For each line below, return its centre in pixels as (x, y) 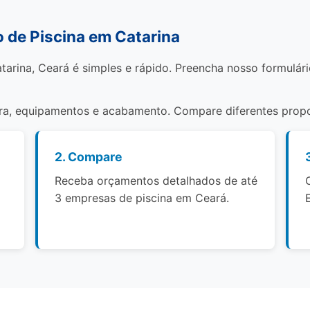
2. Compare (89, 157)
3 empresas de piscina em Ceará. (142, 198)
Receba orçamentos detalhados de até (156, 181)
